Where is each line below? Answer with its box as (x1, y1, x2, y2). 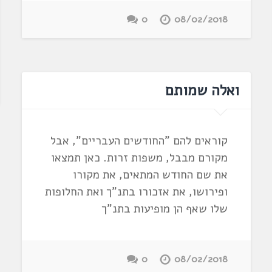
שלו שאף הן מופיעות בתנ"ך (101, 200, 228, 217)
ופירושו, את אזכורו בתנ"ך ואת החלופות (45, 183, 228, 200)
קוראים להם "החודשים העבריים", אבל (50, 132, 228, 149)
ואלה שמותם (165, 80, 240, 101)
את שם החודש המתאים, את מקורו (73, 166, 228, 183)
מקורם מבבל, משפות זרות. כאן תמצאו (51, 149, 228, 166)
